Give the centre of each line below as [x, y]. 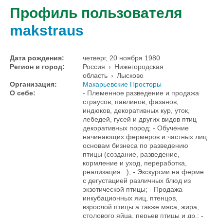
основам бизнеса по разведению [136, 145]
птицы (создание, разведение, [131, 154]
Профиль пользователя [96, 13]
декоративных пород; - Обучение [136, 128]
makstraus [47, 30]
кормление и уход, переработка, [135, 163]
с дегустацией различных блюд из [137, 181]
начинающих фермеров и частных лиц [145, 137]
